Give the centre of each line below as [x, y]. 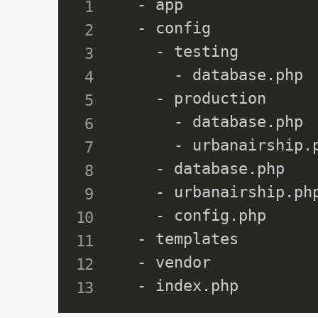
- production [193, 98]
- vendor [165, 262]
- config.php [193, 215]
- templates [179, 239]
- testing [179, 51]
